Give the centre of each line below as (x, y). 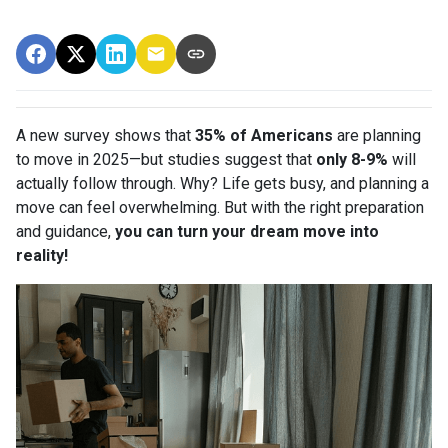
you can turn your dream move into (247, 231)
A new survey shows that (105, 135)
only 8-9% (352, 159)
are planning (377, 135)
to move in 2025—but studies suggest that (166, 159)
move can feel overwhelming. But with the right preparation (220, 207)
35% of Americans (264, 135)
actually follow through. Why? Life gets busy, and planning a (222, 183)
